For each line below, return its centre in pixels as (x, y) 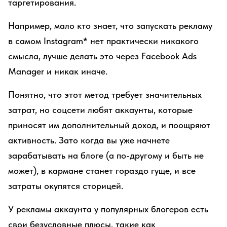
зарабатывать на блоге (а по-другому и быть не (106, 155)
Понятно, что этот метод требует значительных (105, 94)
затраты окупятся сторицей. (66, 186)
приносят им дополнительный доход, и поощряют (109, 125)
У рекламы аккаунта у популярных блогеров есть (108, 209)
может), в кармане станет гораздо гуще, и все (102, 171)
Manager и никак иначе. (58, 71)
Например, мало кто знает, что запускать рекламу (110, 26)
